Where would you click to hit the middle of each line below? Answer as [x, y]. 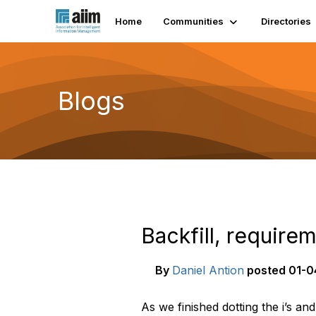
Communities [194, 21]
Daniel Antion [208, 270]
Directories [286, 21]
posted [266, 270]
